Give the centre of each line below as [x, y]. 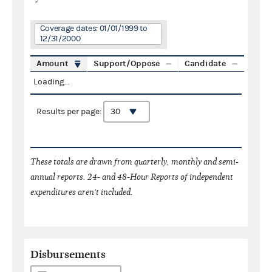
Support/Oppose [127, 63]
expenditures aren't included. [82, 192]
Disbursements [68, 254]
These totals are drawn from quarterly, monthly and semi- [134, 161]
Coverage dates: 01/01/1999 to [93, 28]
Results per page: [70, 111]
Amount [53, 63]
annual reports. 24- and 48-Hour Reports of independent [132, 177]
